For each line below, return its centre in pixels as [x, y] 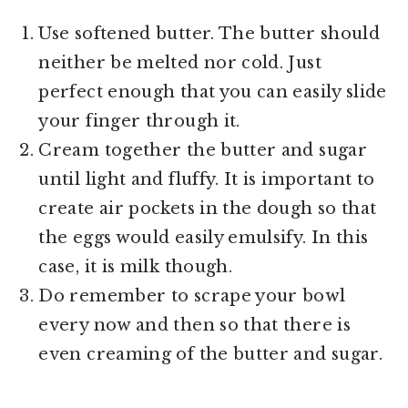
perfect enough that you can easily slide [213, 92]
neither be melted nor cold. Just [180, 62]
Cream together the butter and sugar [203, 150]
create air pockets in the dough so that [208, 208]
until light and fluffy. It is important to [207, 179]
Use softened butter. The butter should [209, 33]
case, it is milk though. [136, 266]
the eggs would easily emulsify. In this [204, 237]
